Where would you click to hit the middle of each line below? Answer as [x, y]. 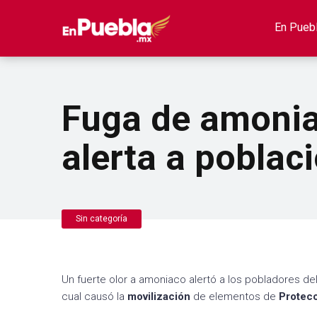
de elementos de [235, 296]
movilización [159, 296]
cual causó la [94, 296]
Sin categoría [102, 219]
